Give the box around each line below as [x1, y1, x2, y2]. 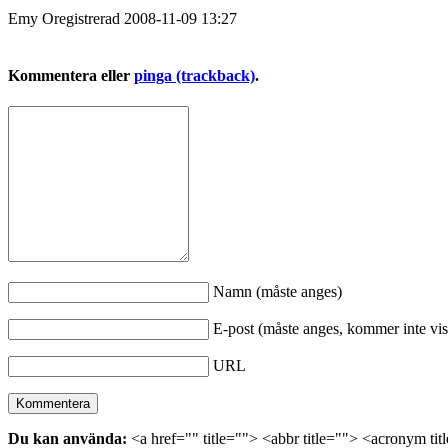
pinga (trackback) [134, 67, 255, 85]
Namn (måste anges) [213, 283, 342, 301]
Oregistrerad [42, 9, 124, 27]
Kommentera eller [8, 67, 134, 85]
